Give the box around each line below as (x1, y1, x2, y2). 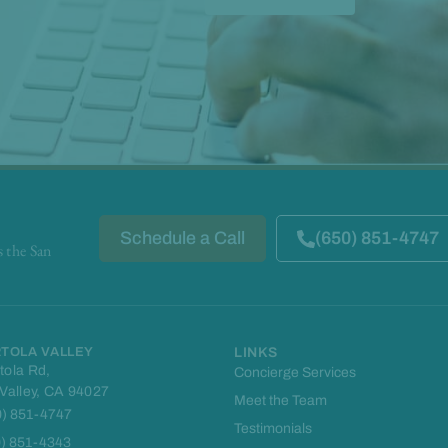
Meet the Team (234, 393, 327, 409)
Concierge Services (234, 365, 356, 381)
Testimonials (234, 421, 312, 437)
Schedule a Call (119, 228, 245, 249)
